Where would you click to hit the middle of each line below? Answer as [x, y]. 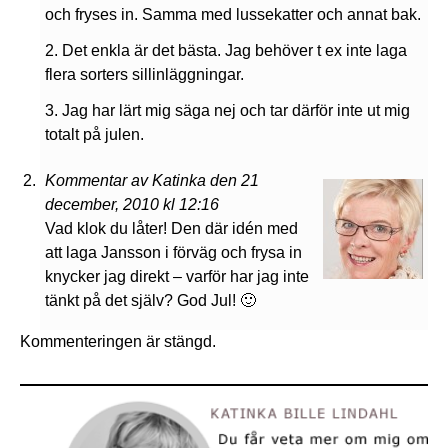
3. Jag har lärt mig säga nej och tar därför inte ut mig [227, 111]
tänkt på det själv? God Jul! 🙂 [150, 301]
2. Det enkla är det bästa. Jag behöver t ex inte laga [226, 51]
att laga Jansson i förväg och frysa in [173, 253]
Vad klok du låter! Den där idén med [171, 229]
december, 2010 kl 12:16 [132, 205]
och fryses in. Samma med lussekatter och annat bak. [233, 15]
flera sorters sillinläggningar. [144, 75]
